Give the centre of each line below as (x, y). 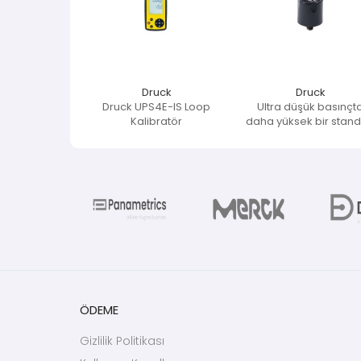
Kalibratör (157, 121)
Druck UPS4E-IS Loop (157, 106)
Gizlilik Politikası (122, 341)
